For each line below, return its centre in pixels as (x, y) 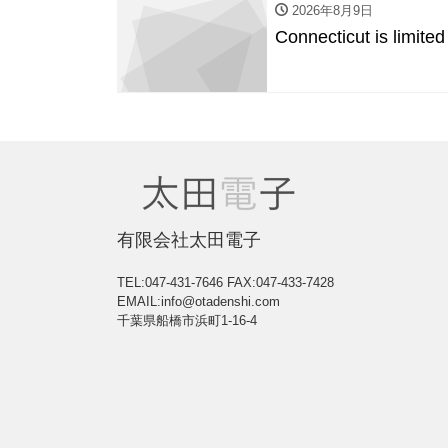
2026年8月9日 (330, 11)
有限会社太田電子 (189, 239)
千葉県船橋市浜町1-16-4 (187, 320)
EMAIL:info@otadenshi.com (198, 301)
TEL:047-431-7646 (172, 282)
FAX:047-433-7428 (280, 282)
